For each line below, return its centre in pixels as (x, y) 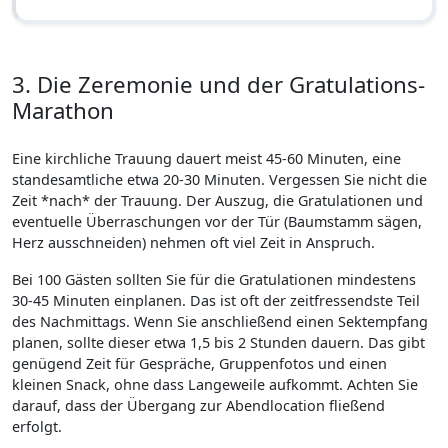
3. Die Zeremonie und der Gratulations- (218, 84)
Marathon (63, 110)
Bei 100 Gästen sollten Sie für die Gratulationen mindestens (214, 279)
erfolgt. (37, 426)
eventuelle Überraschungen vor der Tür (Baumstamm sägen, (217, 221)
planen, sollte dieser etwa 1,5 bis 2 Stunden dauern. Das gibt (218, 342)
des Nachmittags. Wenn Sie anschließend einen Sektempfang (220, 321)
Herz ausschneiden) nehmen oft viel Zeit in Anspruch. (193, 242)
